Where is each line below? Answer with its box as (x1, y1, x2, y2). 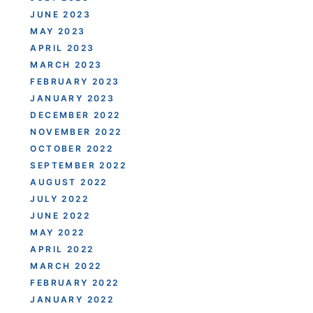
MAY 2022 (30, 226, 85, 238)
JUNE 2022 (30, 210, 91, 221)
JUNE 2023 (30, 8, 92, 20)
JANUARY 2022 (30, 293, 115, 305)
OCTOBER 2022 (30, 143, 114, 154)
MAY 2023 (30, 25, 86, 36)
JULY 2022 (30, 193, 89, 204)
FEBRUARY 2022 (30, 277, 119, 288)
